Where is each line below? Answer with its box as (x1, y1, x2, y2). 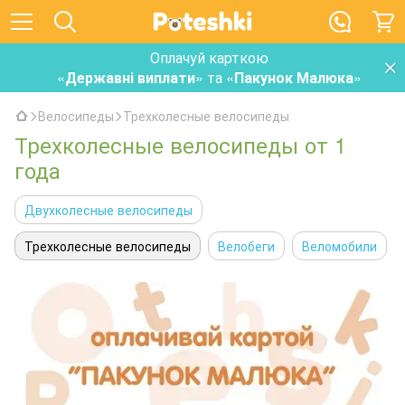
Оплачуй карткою (150, 47, 268, 68)
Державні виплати (65, 67, 195, 88)
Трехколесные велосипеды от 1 (14, 128, 346, 160)
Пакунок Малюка (234, 67, 353, 88)
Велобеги (218, 237, 275, 255)
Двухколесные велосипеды (24, 201, 193, 219)
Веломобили (302, 237, 377, 255)
